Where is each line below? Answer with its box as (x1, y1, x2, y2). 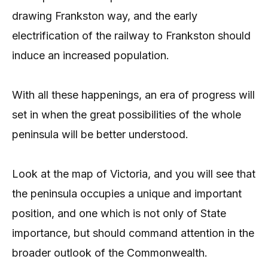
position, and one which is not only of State (12, 207, 226, 220)
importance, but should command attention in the (12, 227, 254, 240)
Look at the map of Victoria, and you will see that (12, 167, 255, 181)
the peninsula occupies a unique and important (12, 187, 242, 200)
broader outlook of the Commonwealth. (12, 246, 208, 260)
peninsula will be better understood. (12, 128, 188, 141)
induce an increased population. (12, 48, 169, 62)
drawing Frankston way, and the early (12, 9, 197, 22)
